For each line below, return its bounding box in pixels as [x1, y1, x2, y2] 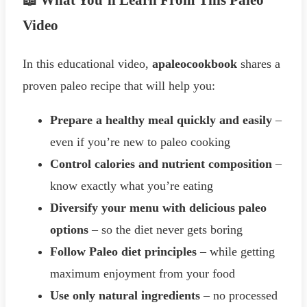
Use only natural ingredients [50, 288, 200, 303]
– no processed [200, 288, 278, 303]
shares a [237, 57, 280, 71]
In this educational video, [23, 57, 152, 71]
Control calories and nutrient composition [50, 157, 272, 171]
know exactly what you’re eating [50, 179, 213, 193]
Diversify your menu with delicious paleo [50, 201, 267, 215]
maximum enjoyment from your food [50, 267, 235, 281]
